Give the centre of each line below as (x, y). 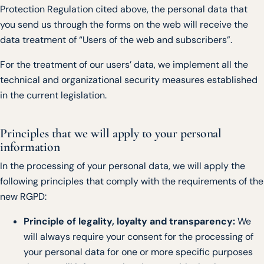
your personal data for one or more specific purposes (138, 252)
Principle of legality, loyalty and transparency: (129, 222)
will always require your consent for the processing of (138, 237)
